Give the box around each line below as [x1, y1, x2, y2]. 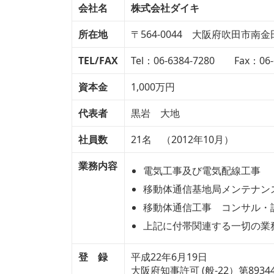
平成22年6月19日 [131, 250, 207, 264]
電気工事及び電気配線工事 [143, 163, 261, 177]
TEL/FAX [78, 53, 118, 67]
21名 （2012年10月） [131, 132, 234, 146]
